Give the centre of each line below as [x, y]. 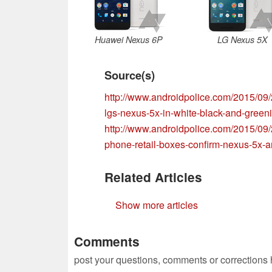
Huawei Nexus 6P [129, 39]
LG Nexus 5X [242, 39]
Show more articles [157, 205]
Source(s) [130, 75]
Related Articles [153, 177]
